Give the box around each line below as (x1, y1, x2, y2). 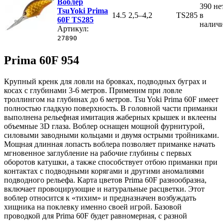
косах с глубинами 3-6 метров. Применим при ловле (4, 86, 182, 95)
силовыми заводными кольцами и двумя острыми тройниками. (4, 131, 219, 140)
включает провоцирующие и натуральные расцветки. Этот (4, 185, 205, 194)
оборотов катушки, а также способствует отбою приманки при (4, 158, 218, 167)
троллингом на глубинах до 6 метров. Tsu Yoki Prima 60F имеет (4, 95, 219, 104)
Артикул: (57, 24, 89, 33)
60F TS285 (57, 15, 94, 24)
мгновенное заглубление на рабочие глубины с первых (4, 149, 192, 158)
